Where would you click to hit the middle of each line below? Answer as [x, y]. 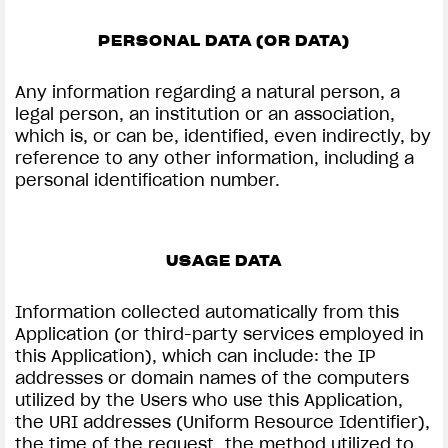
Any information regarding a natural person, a [207, 92]
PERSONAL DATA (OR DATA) [224, 41]
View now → [93, 113]
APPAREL [88, 201]
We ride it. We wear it [133, 232]
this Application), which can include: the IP [195, 356]
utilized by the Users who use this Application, [209, 400]
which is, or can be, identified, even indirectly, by [223, 136]
